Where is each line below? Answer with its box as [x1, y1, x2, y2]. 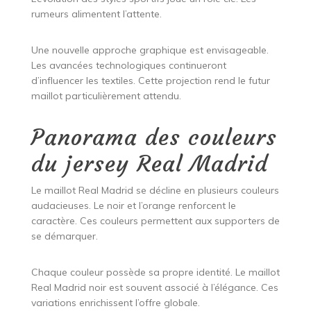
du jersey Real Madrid [31, 150, 268, 178]
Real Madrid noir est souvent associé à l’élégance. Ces [31, 281, 278, 294]
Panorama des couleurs [31, 124, 277, 152]
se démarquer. [31, 230, 98, 243]
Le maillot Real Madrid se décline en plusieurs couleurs [31, 184, 279, 197]
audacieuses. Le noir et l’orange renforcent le [31, 199, 236, 212]
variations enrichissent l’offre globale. [31, 296, 200, 310]
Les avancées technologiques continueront [31, 59, 226, 72]
